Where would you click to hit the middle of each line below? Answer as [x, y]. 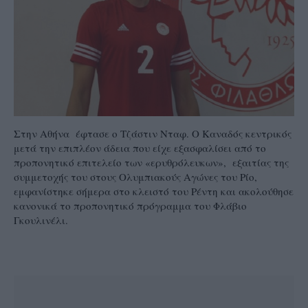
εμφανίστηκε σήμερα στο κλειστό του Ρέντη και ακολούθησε [154, 191]
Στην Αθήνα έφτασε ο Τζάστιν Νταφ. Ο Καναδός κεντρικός [153, 134]
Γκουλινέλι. [41, 220]
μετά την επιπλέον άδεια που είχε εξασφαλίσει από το [140, 148]
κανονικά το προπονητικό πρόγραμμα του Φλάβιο [130, 206]
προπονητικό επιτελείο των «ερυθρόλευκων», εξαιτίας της [151, 163]
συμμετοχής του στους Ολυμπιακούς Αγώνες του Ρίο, [135, 177]
